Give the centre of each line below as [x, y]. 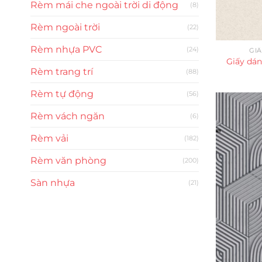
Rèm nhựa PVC [66, 50]
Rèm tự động [62, 94]
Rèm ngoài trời [65, 27]
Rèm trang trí [62, 72]
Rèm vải [49, 139]
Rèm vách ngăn [68, 116]
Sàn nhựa [53, 183]
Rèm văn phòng [68, 161]
